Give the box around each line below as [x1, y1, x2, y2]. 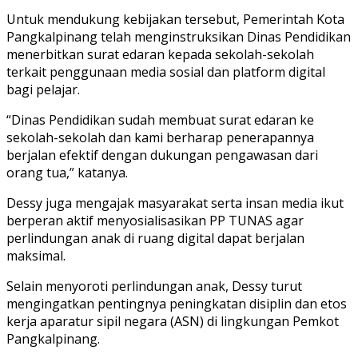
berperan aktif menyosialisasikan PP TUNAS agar [6, 211, 304, 229]
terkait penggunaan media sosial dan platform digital [6, 62, 325, 81]
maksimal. [6, 246, 66, 265]
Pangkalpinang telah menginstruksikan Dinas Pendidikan [6, 27, 351, 46]
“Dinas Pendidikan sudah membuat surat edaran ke [6, 110, 314, 129]
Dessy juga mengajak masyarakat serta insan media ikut [6, 193, 344, 212]
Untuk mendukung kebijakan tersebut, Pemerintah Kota [6, 10, 344, 28]
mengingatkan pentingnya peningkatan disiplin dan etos [6, 294, 347, 312]
